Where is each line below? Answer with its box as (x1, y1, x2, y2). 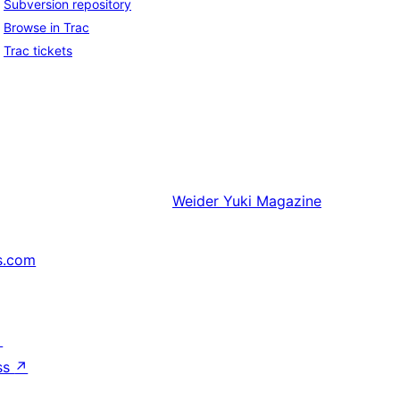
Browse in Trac (4, 20, 89, 36)
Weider (172, 192, 219, 211)
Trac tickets (4, 43, 72, 59)
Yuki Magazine (223, 192, 321, 211)
